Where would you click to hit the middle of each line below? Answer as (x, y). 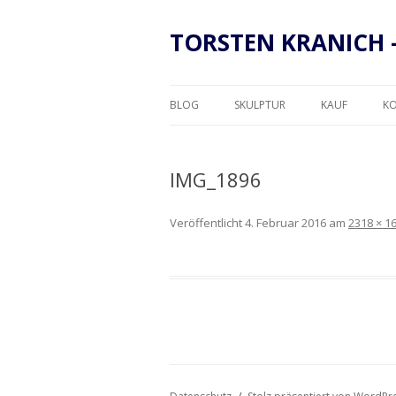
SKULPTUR (260, 105)
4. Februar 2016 (286, 223)
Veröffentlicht (207, 223)
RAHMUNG (355, 142)
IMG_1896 (216, 179)
